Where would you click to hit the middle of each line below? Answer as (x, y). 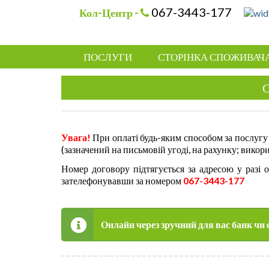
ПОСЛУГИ (108, 57)
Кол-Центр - (110, 13)
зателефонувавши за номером (122, 180)
